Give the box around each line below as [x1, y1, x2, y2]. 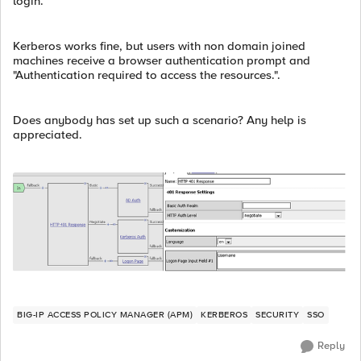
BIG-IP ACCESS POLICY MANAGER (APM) [17, 309, 193, 321]
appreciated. [13, 127, 82, 142]
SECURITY [255, 309, 299, 321]
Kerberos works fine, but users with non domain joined [13, 39, 305, 53]
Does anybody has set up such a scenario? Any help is [13, 113, 306, 127]
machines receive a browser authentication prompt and [13, 53, 310, 68]
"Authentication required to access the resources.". [13, 68, 280, 82]
